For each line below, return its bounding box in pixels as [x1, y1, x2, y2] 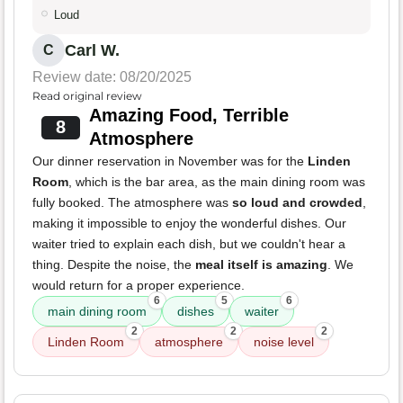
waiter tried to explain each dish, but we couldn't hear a [32, 237, 345, 252]
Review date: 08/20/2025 [32, 69, 192, 85]
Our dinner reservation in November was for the [32, 154, 308, 169]
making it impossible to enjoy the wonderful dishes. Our [32, 216, 346, 231]
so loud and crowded [232, 195, 363, 210]
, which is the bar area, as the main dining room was [68, 175, 365, 190]
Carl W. [65, 41, 120, 60]
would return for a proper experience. [32, 278, 245, 293]
